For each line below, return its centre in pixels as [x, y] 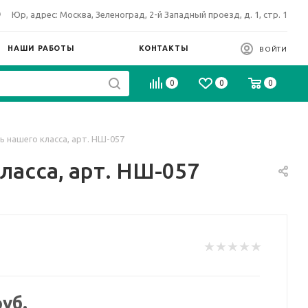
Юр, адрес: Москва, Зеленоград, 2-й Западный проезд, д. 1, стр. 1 [150, 14]
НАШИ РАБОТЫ [41, 48]
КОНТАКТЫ [164, 48]
